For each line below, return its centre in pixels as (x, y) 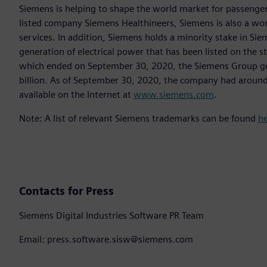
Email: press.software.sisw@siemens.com (106, 240)
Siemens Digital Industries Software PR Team (111, 216)
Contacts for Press (66, 191)
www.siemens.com (174, 95)
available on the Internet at (76, 95)
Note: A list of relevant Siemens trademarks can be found (139, 119)
